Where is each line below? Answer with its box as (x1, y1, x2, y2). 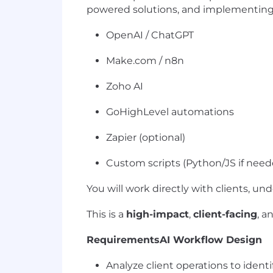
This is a (87, 208, 126, 220)
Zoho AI (106, 80, 143, 92)
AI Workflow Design (160, 234, 262, 246)
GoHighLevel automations (106, 106, 234, 118)
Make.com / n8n (106, 55, 184, 66)
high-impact (126, 208, 189, 220)
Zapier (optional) (106, 132, 185, 143)
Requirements (87, 234, 160, 246)
